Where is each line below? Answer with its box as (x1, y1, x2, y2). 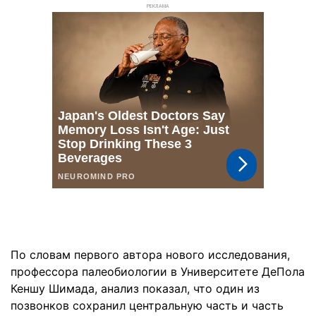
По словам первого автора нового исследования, (11, 247, 290, 262)
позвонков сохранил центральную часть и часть (11, 298, 284, 312)
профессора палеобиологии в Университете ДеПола (11, 264, 305, 279)
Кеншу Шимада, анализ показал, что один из (11, 281, 260, 296)
